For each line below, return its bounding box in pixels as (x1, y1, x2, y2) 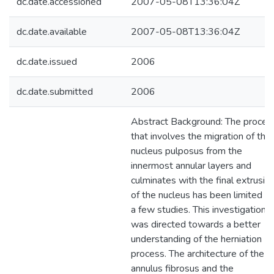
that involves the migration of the (131, 130, 271, 143)
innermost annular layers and (131, 159, 251, 172)
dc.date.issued (17, 55, 77, 68)
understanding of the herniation (131, 232, 262, 246)
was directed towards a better (131, 218, 261, 231)
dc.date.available (17, 25, 87, 39)
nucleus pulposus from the (131, 144, 242, 158)
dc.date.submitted (17, 85, 93, 98)
